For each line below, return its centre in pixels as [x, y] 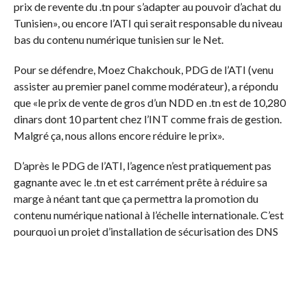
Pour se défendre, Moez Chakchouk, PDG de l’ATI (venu [143, 69]
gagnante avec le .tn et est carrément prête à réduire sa [140, 182]
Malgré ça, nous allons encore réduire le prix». [120, 135]
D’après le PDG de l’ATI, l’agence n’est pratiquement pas [142, 165]
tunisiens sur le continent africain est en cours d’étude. [137, 247]
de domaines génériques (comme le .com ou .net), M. [134, 294]
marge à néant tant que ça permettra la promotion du [136, 198]
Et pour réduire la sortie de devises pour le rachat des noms [150, 278]
